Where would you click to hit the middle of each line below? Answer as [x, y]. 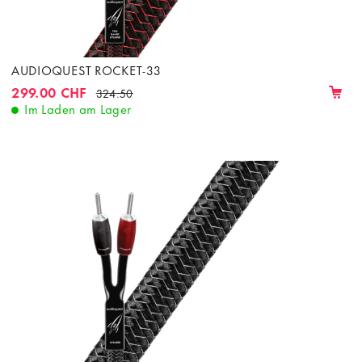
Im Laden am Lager [78, 109]
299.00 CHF [49, 92]
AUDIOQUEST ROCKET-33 [86, 69]
